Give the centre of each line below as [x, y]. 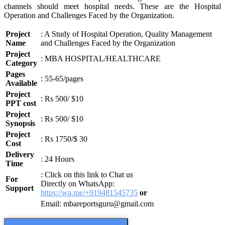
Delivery [20, 155]
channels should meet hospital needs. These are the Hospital [113, 7]
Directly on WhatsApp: [78, 184]
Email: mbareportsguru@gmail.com [97, 204]
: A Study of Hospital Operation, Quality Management [126, 34]
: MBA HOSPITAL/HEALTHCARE [101, 59]
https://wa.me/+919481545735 [89, 193]
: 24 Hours [58, 159]
